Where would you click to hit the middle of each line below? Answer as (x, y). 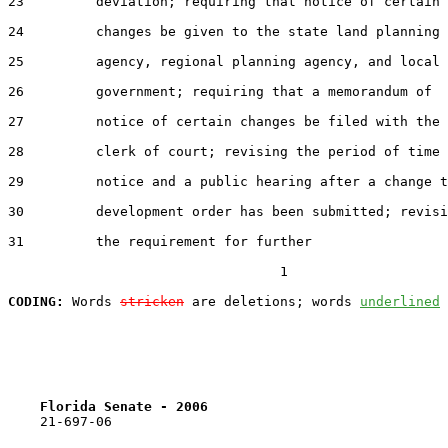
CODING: (36, 301)
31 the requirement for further (160, 241)
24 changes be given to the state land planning (224, 31)
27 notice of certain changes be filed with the (224, 121)
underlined (400, 301)
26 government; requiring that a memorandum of (220, 91)
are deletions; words (272, 301)
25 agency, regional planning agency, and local (224, 61)
